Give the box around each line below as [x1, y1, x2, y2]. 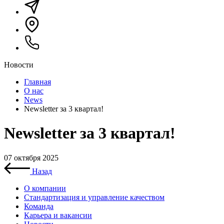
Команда [24, 201, 53, 210]
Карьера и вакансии [24, 210, 92, 219]
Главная [24, 77, 51, 86]
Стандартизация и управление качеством [24, 192, 164, 201]
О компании [24, 183, 66, 192]
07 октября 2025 [4, 153, 58, 162]
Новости [4, 60, 33, 69]
